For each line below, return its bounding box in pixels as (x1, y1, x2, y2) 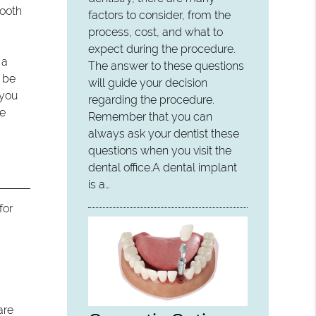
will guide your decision (88, 76, 208, 90)
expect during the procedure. (88, 42, 236, 56)
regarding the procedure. (88, 93, 215, 107)
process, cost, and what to (88, 25, 224, 39)
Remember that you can (88, 110, 213, 124)
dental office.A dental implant (88, 161, 238, 175)
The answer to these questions (88, 59, 245, 73)
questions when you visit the (88, 144, 232, 158)
